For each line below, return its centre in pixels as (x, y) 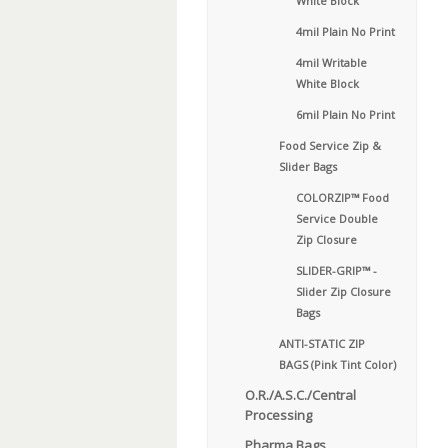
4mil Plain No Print (345, 31)
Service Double (337, 218)
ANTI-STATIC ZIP (322, 343)
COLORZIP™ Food (342, 197)
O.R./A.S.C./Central (300, 395)
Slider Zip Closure (343, 291)
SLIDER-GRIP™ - (336, 270)
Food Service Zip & (330, 145)
